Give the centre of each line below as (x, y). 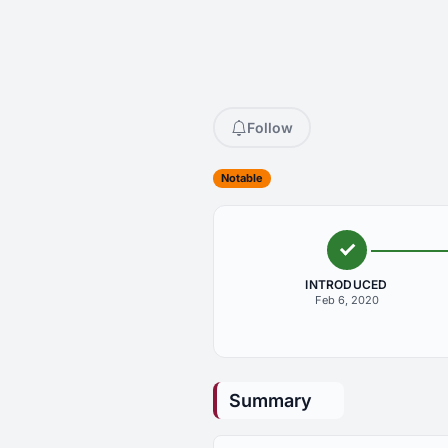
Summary (270, 400)
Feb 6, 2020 (346, 300)
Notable (242, 178)
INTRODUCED (346, 284)
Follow (270, 127)
